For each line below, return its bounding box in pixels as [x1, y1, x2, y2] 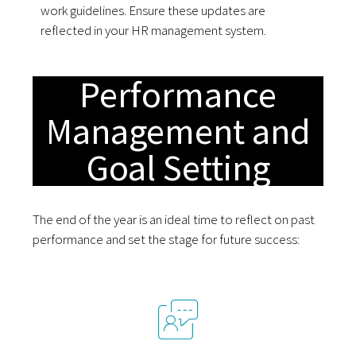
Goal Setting [86, 144, 270, 191]
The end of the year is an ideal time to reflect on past [33, 210, 315, 228]
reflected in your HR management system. [41, 21, 267, 39]
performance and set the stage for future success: [33, 230, 300, 248]
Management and [45, 107, 311, 154]
